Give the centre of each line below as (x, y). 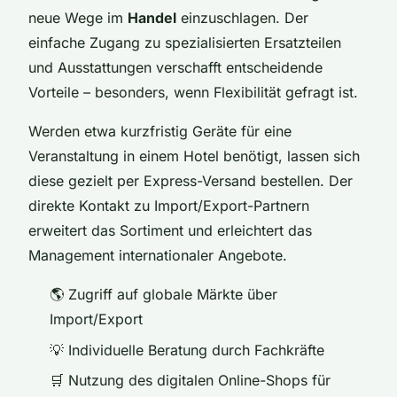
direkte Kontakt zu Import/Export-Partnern (169, 206)
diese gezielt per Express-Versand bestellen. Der (191, 181)
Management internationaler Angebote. (158, 256)
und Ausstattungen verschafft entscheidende (175, 68)
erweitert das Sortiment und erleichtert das (170, 231)
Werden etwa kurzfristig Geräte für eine (160, 132)
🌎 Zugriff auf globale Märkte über (163, 295)
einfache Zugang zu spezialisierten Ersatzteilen (185, 43)
